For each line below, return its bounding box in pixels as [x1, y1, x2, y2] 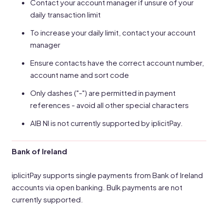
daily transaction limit [30, 10, 101, 19]
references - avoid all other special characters [30, 100, 189, 109]
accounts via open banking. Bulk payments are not [12, 182, 182, 192]
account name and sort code [30, 70, 129, 79]
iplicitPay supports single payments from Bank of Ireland [12, 170, 203, 180]
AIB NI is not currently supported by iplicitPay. [30, 118, 183, 127]
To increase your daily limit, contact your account [30, 28, 196, 37]
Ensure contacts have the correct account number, [30, 58, 204, 67]
